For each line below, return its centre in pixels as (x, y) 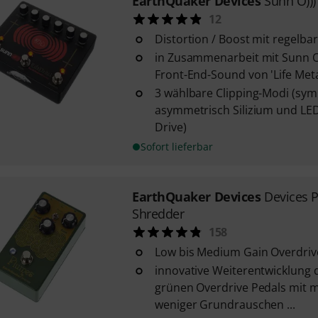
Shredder (158, 214)
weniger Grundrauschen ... (225, 305)
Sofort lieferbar (176, 147)
